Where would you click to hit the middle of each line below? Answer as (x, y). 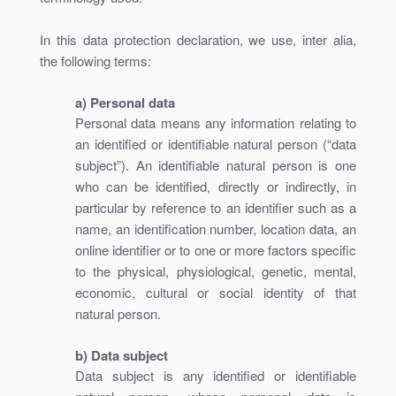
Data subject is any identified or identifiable (216, 375)
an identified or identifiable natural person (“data (216, 143)
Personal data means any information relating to (216, 122)
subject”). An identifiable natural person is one (216, 164)
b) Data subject (122, 355)
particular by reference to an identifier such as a (216, 207)
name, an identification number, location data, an (216, 228)
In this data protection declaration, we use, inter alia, (198, 39)
